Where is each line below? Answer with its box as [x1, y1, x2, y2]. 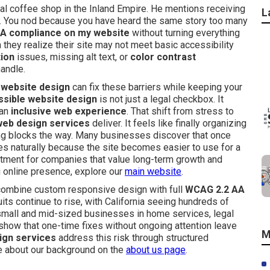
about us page [126, 244, 186, 256]
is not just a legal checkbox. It [97, 93, 224, 105]
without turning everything [130, 27, 240, 39]
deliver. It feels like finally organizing [90, 118, 246, 129]
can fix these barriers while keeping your [70, 81, 242, 93]
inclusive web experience [11, 105, 127, 117]
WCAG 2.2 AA [185, 184, 245, 195]
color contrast [130, 51, 196, 63]
